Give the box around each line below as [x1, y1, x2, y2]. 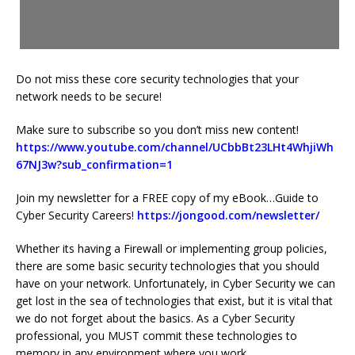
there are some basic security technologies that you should [16, 258, 319, 274]
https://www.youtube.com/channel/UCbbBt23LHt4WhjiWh [16, 139, 334, 155]
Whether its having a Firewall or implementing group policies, [16, 241, 327, 257]
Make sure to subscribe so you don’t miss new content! [16, 122, 299, 138]
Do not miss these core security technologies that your [16, 71, 299, 87]
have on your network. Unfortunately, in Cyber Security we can [16, 276, 335, 292]
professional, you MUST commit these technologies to [16, 328, 297, 344]
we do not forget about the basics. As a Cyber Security [16, 311, 295, 326]
